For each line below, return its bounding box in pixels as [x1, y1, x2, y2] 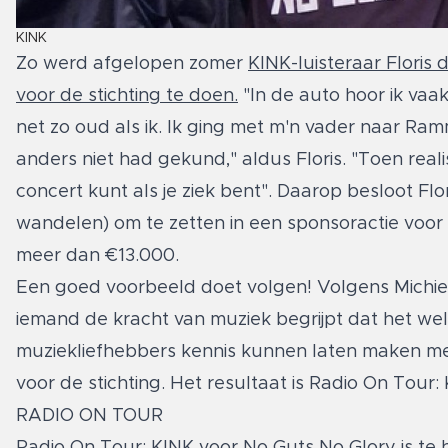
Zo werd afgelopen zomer [16, 55, 248, 74]
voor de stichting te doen [16, 87, 234, 106]
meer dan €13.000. [16, 247, 184, 266]
